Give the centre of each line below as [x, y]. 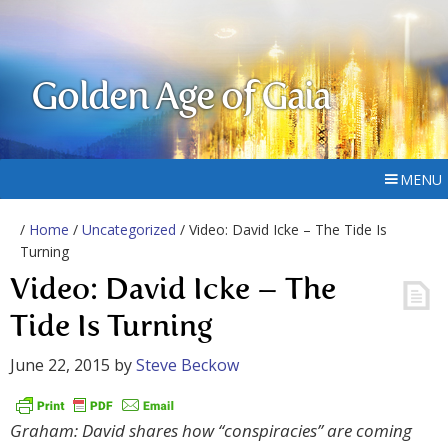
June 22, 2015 [60, 365]
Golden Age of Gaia [181, 99]
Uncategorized [129, 229]
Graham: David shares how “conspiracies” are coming [211, 431]
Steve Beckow [187, 365]
